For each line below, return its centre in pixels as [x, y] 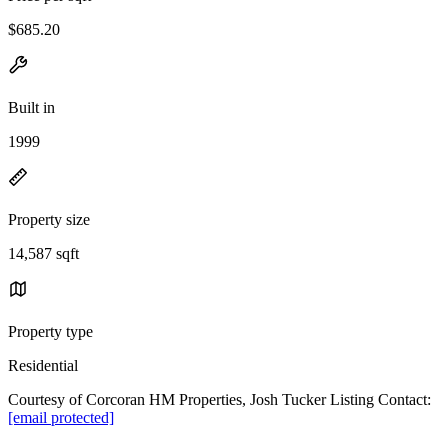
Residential [43, 365]
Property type [50, 331]
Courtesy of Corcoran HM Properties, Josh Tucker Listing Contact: [219, 399]
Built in [31, 107]
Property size [49, 219]
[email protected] [61, 417]
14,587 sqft [43, 253]
